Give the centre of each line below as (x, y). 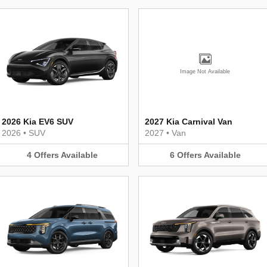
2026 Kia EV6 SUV (38, 121)
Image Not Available (205, 71)
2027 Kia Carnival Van (189, 121)
